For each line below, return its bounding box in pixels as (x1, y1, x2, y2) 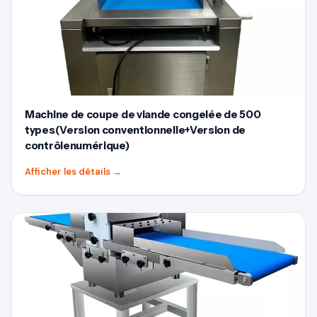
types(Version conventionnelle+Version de (25, 123, 246, 137)
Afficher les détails (25, 166, 113, 178)
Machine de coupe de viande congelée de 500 (25, 108, 261, 121)
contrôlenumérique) (25, 139, 129, 152)
